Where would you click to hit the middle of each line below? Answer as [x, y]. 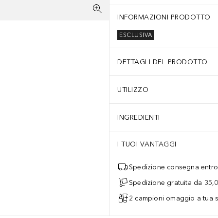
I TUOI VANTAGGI [147, 144]
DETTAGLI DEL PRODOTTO [163, 62]
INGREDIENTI [139, 117]
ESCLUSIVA [136, 35]
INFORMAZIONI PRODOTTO [164, 17]
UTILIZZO [133, 90]
